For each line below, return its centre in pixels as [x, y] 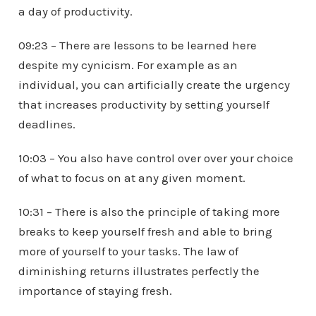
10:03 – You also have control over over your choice [156, 158]
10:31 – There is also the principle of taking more [149, 212]
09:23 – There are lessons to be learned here [137, 45]
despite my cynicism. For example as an [128, 65]
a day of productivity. [75, 12]
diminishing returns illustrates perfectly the [139, 271]
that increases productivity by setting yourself [144, 105]
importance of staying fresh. [95, 291]
